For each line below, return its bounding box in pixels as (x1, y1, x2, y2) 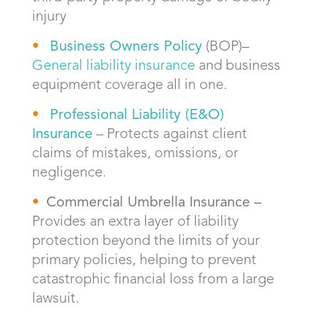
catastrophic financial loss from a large (32, 269, 274, 287)
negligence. (32, 162, 106, 180)
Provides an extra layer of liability (32, 211, 239, 229)
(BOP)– (206, 36, 249, 54)
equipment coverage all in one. (32, 75, 227, 93)
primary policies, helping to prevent (32, 250, 256, 268)
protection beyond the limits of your (32, 231, 260, 249)
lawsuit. (32, 288, 79, 306)
